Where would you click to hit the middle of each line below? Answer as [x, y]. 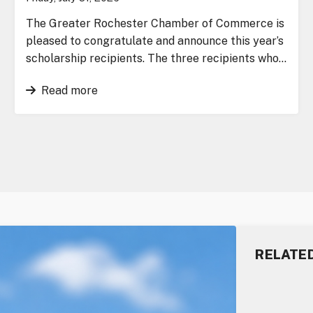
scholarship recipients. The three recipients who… [156, 58]
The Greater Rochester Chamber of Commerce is [155, 23]
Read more [70, 90]
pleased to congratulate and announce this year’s [155, 41]
